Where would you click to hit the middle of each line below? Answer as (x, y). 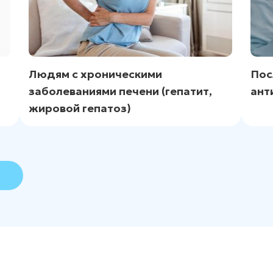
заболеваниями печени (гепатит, (121, 91)
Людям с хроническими (96, 74)
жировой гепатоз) (80, 108)
